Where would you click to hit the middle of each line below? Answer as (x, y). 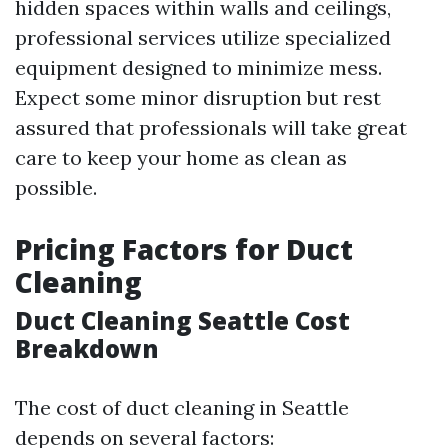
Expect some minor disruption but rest (198, 97)
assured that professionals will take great (211, 127)
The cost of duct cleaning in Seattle (182, 407)
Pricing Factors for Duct (184, 249)
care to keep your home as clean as (181, 157)
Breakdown (87, 348)
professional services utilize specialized (203, 37)
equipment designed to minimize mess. (198, 67)
